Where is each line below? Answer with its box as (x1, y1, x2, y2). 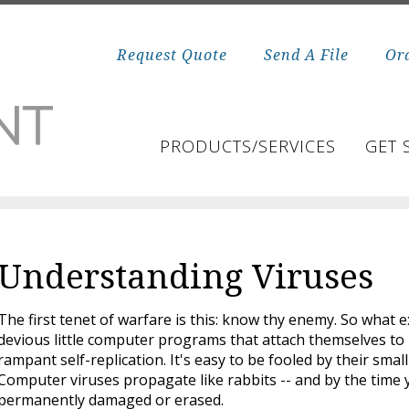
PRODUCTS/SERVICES (159, 135, 336, 157)
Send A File (263, 45, 349, 65)
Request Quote (116, 45, 227, 65)
